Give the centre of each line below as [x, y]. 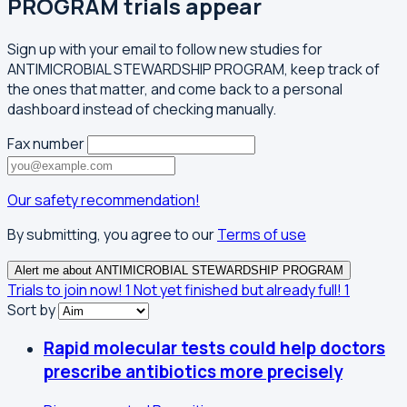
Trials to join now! [65, 289]
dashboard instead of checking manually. [142, 109]
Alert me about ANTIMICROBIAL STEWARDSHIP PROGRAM [179, 270]
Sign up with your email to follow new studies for [165, 49]
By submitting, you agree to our [112, 234]
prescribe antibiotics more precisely [193, 372]
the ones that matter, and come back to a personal [175, 89]
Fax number [46, 143]
